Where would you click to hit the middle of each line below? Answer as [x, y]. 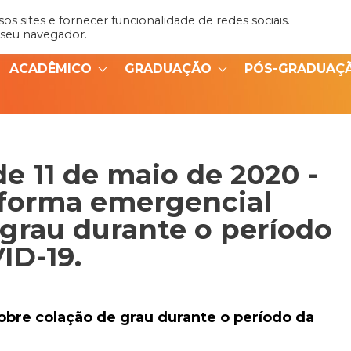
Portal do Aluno [279, 31]
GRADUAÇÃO [168, 69]
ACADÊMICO [51, 69]
